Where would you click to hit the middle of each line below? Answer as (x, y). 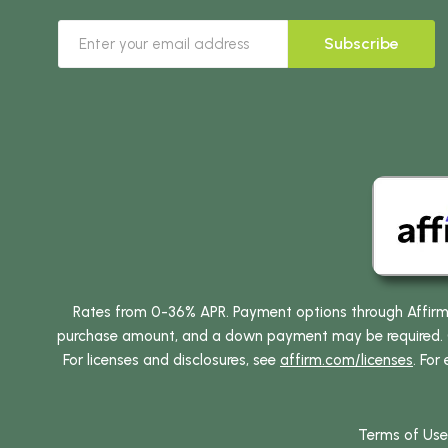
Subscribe (362, 43)
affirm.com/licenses (346, 359)
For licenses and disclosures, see (171, 359)
